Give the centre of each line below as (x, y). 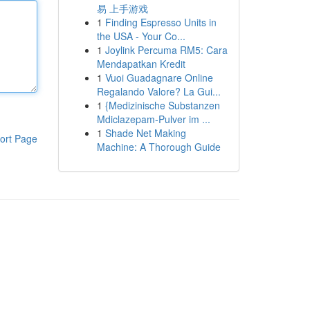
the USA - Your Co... (141, 36)
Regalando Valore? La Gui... (158, 91)
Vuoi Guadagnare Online (159, 77)
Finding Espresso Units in (161, 22)
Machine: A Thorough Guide (158, 147)
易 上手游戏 (122, 8)
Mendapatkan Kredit (141, 64)
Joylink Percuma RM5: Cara (166, 50)
